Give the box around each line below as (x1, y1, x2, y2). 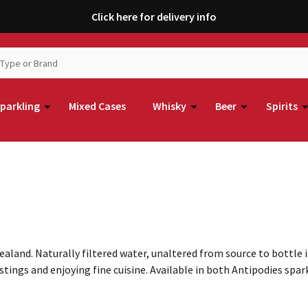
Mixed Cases (69, 99, 126, 113)
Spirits (265, 99, 298, 113)
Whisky (152, 99, 186, 113)
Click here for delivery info (91, 10, 217, 23)
